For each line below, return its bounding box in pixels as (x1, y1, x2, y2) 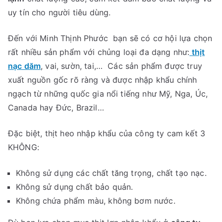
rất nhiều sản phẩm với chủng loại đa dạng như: (8, 47, 190, 57)
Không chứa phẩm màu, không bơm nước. (16, 195, 175, 206)
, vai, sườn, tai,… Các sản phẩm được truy (41, 60, 202, 71)
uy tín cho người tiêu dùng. (8, 7, 111, 17)
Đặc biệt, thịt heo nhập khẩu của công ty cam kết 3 (8, 128, 206, 138)
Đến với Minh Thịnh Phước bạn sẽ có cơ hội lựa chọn (8, 33, 213, 43)
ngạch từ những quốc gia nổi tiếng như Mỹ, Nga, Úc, (8, 88, 208, 99)
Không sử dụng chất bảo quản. (16, 181, 133, 192)
